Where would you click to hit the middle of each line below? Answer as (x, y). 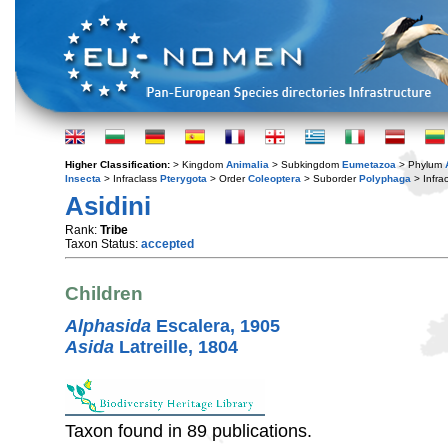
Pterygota (183, 178)
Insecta (83, 178)
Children (104, 294)
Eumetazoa (369, 164)
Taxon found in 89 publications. (188, 430)
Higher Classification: (119, 164)
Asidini (108, 206)
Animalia (247, 164)
